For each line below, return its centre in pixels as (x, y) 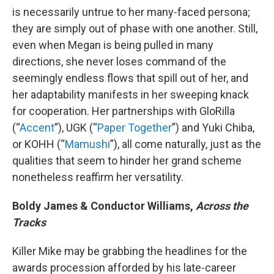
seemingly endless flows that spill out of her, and (130, 78)
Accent (37, 128)
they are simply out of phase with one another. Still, (135, 29)
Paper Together (135, 128)
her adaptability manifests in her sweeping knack (131, 95)
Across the (222, 206)
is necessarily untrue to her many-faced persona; (131, 12)
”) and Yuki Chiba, (213, 128)
